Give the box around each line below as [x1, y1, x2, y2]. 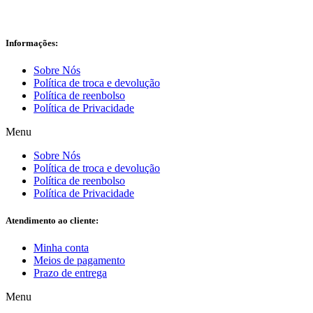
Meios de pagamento [34, 254, 125, 267]
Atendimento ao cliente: [6, 215, 99, 226]
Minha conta [34, 242, 89, 254]
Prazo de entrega [34, 267, 107, 279]
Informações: [6, 37, 58, 48]
